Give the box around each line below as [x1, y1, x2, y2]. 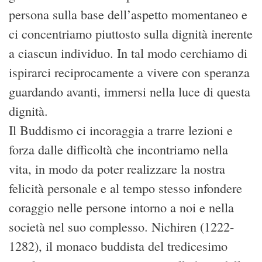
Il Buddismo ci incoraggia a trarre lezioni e [9, 122, 233, 139]
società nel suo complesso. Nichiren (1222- [9, 218, 234, 236]
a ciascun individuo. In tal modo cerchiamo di [9, 44, 247, 62]
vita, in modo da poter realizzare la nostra [9, 160, 225, 178]
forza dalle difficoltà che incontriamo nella [9, 141, 228, 158]
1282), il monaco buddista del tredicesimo [9, 237, 227, 255]
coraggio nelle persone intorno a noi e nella [9, 199, 234, 216]
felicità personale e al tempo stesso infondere [9, 180, 242, 197]
